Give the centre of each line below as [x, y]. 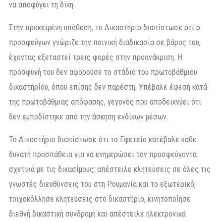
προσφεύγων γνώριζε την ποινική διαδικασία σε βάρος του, [105, 42]
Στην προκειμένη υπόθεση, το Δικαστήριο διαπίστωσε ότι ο [105, 27]
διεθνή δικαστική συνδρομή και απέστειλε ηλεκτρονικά [97, 214]
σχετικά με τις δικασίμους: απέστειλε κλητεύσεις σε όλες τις [110, 169]
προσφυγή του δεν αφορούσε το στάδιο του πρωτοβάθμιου [103, 72]
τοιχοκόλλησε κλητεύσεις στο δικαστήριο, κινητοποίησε [100, 199]
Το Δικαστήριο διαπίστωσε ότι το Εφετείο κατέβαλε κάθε [103, 139]
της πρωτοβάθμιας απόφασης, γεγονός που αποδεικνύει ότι [105, 102]
